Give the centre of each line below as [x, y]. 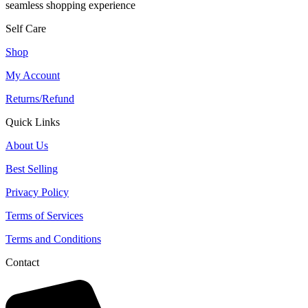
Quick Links [33, 122]
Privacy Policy [37, 192]
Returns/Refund [40, 98]
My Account [33, 75]
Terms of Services [44, 215]
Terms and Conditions [53, 239]
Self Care [26, 28]
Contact [22, 262]
